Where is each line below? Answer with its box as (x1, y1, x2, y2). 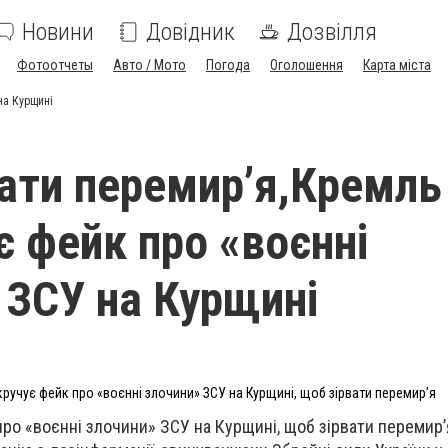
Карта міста (363, 57, 431, 73)
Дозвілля (287, 18, 377, 46)
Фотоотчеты (17, 57, 93, 73)
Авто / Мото (113, 57, 186, 73)
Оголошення (270, 57, 343, 73)
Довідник (146, 18, 235, 46)
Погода (206, 57, 250, 73)
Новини (22, 18, 94, 46)
